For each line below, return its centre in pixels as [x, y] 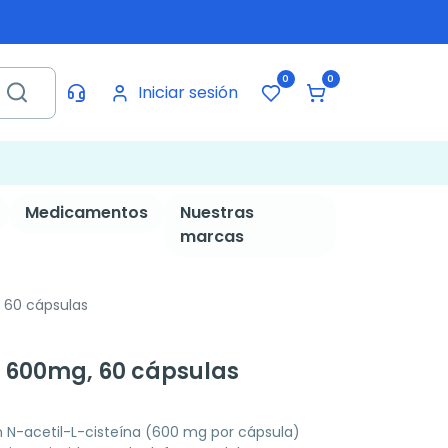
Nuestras [216, 212]
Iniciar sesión [187, 92]
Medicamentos [86, 212]
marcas [211, 236]
